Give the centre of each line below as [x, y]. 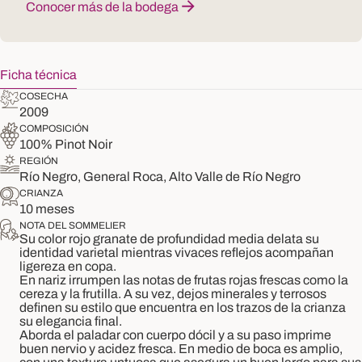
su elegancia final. [71, 321]
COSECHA [44, 96]
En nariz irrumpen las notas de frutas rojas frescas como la [184, 280]
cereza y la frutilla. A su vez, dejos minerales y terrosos [173, 294]
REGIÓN [39, 161]
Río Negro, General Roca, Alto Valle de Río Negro [160, 177]
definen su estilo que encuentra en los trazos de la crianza [183, 307]
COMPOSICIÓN [54, 128]
